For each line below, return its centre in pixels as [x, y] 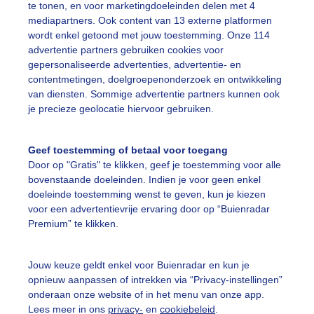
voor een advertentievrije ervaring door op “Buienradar [149, 209]
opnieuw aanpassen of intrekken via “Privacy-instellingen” [155, 279]
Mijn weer [201, 236]
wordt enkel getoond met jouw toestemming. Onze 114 [149, 35]
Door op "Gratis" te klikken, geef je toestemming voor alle [155, 165]
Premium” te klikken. [73, 224]
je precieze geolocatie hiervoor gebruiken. [121, 109]
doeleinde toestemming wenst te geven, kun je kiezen [147, 194]
